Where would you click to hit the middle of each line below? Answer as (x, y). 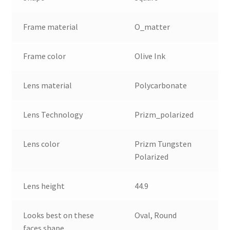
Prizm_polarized (164, 114)
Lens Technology (53, 114)
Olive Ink (150, 56)
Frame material (51, 26)
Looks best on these (59, 215)
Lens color (42, 143)
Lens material (48, 85)
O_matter (152, 26)
